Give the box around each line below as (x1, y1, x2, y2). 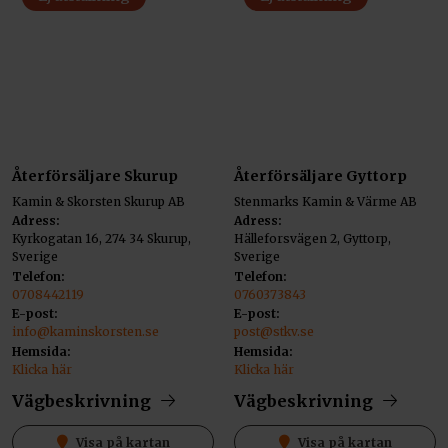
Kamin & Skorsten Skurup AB (12, 193, 185, 209)
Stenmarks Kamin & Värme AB (234, 193, 417, 209)
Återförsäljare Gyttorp (234, 166, 407, 185)
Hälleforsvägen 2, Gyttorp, (234, 231, 391, 247)
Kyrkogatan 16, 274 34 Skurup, (12, 231, 191, 247)
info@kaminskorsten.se (12, 324, 159, 340)
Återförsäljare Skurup (12, 166, 178, 185)
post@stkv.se (234, 324, 314, 340)
